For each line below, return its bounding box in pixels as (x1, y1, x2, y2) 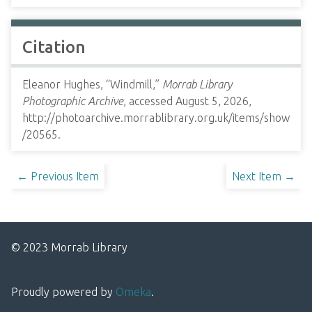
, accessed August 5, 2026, (123, 95, 251, 107)
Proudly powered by (11, 286, 116, 298)
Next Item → (232, 170, 295, 182)
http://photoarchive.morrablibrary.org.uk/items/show (22, 111, 290, 124)
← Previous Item (17, 170, 99, 182)
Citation (22, 38, 86, 56)
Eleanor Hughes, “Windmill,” (22, 78, 162, 91)
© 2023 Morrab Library (11, 241, 127, 253)
